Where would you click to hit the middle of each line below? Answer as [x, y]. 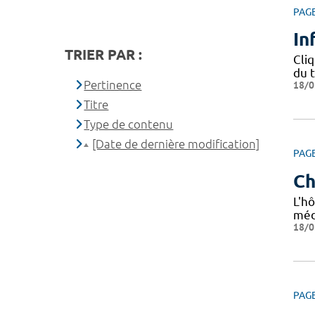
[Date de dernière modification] [176, 143]
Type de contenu [129, 124]
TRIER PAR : [103, 54]
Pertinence [113, 84]
